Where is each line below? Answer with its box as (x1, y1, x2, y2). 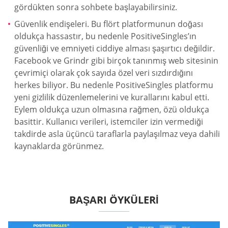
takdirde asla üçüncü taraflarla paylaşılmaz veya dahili (14, 128, 220, 140)
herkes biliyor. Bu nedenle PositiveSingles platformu (14, 79, 213, 91)
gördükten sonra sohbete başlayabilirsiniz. (14, 1, 177, 13)
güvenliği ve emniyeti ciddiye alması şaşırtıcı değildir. (14, 43, 215, 54)
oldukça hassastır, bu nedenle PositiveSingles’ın (14, 31, 196, 42)
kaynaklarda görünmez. (14, 140, 104, 152)
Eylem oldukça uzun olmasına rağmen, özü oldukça (14, 104, 209, 116)
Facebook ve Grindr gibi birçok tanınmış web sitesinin (14, 55, 218, 67)
